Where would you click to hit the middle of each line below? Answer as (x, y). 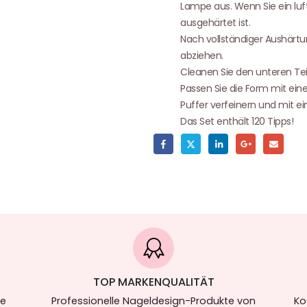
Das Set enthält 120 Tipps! (237, 121)
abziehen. (202, 55)
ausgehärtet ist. (215, 22)
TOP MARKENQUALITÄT (153, 282)
